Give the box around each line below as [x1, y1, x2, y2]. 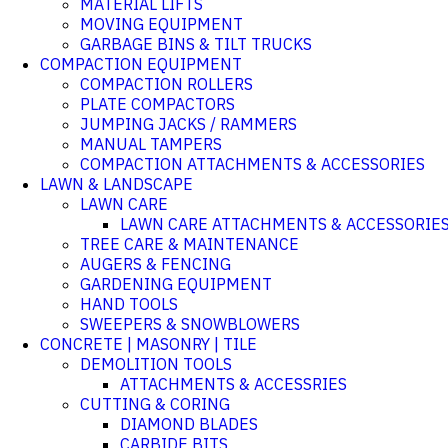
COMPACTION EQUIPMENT [40, 54, 242, 74]
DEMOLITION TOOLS [80, 354, 232, 374]
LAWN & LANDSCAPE [40, 174, 193, 194]
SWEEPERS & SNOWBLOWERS [80, 314, 300, 334]
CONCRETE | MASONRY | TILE [40, 334, 257, 354]
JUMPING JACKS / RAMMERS [80, 114, 297, 134]
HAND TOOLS [80, 294, 178, 314]
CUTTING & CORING [80, 394, 230, 414]
